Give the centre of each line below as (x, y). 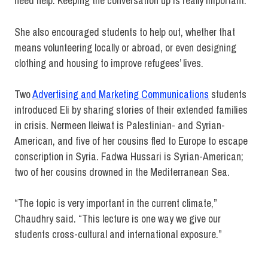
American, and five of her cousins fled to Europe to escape (131, 141)
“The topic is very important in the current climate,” (115, 203)
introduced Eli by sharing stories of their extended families (131, 109)
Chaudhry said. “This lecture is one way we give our (118, 219)
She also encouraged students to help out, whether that (125, 32)
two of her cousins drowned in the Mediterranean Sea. (122, 172)
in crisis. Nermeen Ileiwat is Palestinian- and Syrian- (120, 125)
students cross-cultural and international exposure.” (118, 234)
